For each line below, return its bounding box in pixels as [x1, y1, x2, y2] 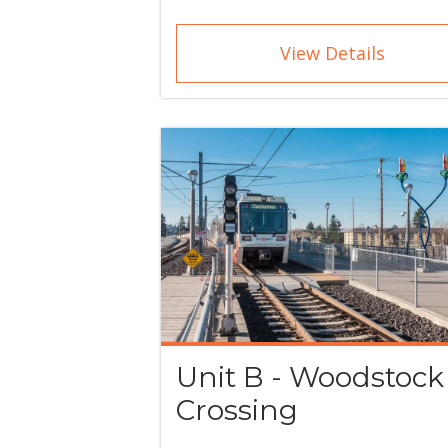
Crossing [176, 393, 299, 428]
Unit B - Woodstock [176, 360, 445, 395]
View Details [280, 41, 386, 66]
